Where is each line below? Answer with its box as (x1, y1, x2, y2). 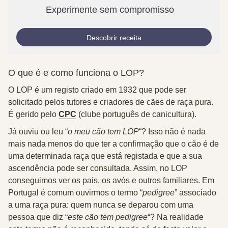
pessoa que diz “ (8, 213, 68, 221)
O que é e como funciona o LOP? (8, 68, 144, 78)
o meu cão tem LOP (68, 127, 139, 136)
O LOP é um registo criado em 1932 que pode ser (8, 85, 186, 94)
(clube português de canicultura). (76, 110, 196, 119)
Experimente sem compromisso (46, 5, 174, 15)
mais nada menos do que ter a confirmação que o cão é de (8, 139, 219, 148)
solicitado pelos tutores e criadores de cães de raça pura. (8, 98, 213, 106)
